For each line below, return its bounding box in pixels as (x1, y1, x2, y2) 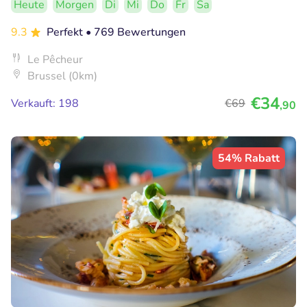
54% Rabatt (218, 151, 280, 167)
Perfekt (47, 25, 86, 40)
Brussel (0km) (27, 69, 97, 84)
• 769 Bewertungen (86, 25, 186, 40)
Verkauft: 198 (11, 96, 79, 112)
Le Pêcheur (27, 52, 83, 68)
